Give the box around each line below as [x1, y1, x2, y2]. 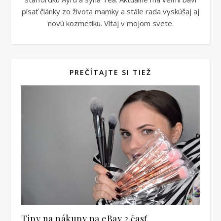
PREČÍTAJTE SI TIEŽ [70, 67, 151, 77]
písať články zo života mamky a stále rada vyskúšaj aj [22, 6, 199, 16]
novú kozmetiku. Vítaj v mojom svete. [47, 18, 174, 28]
